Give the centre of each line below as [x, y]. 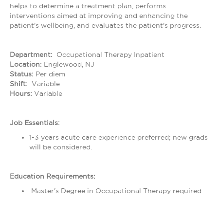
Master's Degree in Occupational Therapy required [116, 191]
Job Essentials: [35, 123]
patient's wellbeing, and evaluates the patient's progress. [105, 25]
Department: [33, 54]
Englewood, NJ [68, 64]
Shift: [21, 84]
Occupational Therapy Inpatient [110, 54]
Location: [26, 64]
